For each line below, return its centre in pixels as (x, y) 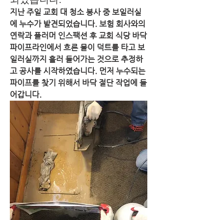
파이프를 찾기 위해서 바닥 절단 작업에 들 (78, 83)
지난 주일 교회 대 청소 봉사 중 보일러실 (76, 12)
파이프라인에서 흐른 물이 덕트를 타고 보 (77, 47)
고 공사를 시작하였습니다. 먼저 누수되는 (78, 71)
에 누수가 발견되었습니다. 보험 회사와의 (78, 24)
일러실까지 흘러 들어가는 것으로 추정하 (76, 59)
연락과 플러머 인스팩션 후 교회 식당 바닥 (78, 36)
